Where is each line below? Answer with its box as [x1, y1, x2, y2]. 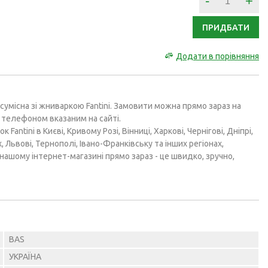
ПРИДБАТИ [202, 23, 249, 33]
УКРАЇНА [9, 252, 41, 262]
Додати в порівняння [176, 51, 259, 62]
